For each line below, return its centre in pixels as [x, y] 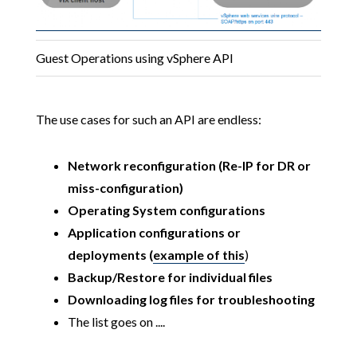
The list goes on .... [116, 322]
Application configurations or [154, 233]
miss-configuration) [125, 188]
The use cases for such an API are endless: [148, 120]
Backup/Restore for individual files [170, 277]
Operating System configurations [166, 210]
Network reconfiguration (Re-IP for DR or [189, 166]
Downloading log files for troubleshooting [191, 300]
